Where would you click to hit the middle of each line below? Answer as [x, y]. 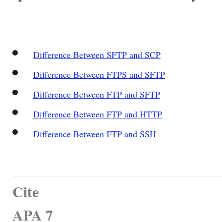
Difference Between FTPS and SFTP [99, 74]
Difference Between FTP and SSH [94, 134]
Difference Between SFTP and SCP [97, 54]
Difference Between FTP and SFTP [96, 94]
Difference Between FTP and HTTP [97, 114]
